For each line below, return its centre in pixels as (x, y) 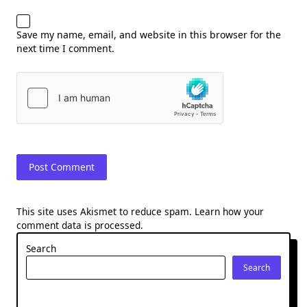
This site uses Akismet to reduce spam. (106, 211)
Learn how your (229, 211)
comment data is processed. (80, 225)
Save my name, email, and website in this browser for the (149, 34)
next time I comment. (65, 48)
